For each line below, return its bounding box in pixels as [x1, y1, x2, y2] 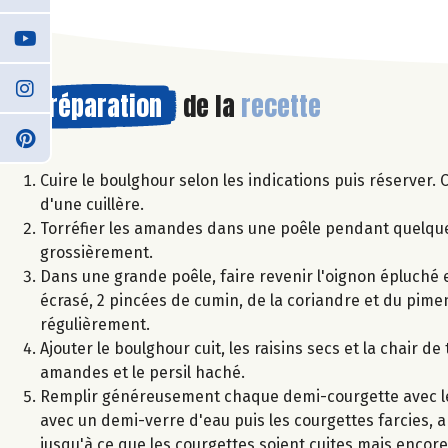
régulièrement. [40, 314, 150, 334]
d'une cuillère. [40, 194, 144, 214]
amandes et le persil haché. [40, 362, 245, 382]
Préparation [35, 85, 162, 126]
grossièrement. [40, 242, 153, 262]
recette [241, 85, 321, 126]
